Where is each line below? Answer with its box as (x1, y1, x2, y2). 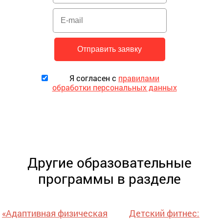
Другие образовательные (27, 153, 192, 172)
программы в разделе (38, 170, 181, 188)
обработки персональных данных (52, 82, 177, 93)
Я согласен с (69, 73, 118, 84)
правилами (118, 73, 159, 84)
